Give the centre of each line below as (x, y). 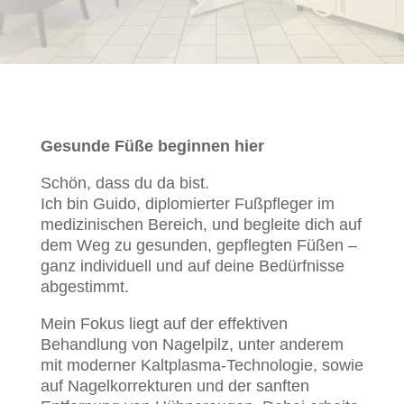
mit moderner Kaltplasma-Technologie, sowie (202, 365)
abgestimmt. (84, 287)
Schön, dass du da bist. (124, 183)
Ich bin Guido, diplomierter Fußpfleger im (187, 204)
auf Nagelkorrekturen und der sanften (174, 386)
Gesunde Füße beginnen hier (152, 146)
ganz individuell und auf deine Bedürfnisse (192, 266)
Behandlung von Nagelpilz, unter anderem (192, 344)
